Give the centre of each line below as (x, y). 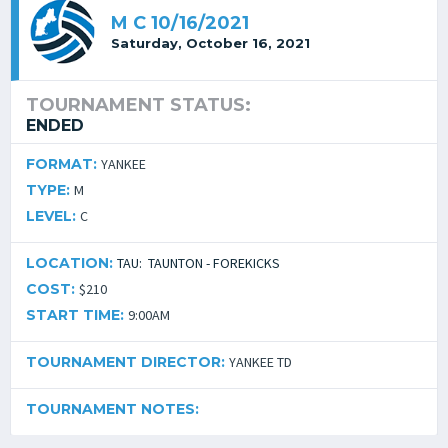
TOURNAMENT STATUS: (138, 105)
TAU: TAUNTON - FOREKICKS (198, 263)
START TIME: (77, 315)
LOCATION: (71, 263)
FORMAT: (63, 164)
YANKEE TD (260, 362)
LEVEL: (53, 216)
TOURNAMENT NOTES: (112, 409)
